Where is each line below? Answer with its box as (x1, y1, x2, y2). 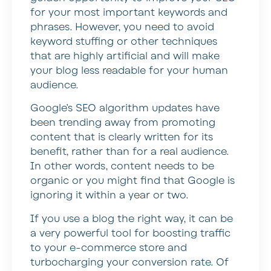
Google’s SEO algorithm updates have (30, 102, 220, 116)
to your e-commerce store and (30, 241, 187, 255)
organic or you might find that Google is (30, 174, 235, 188)
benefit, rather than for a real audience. (30, 145, 229, 159)
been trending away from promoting (30, 116, 215, 130)
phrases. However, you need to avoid (30, 21, 214, 34)
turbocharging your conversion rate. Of (30, 255, 229, 269)
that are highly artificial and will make (30, 50, 220, 64)
